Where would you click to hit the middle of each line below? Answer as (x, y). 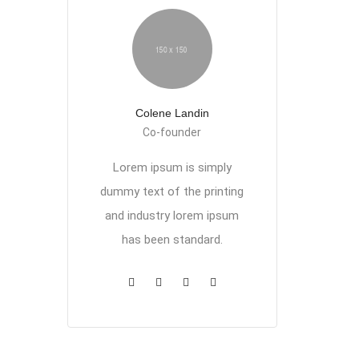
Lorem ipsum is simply (172, 167)
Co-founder (172, 132)
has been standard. (172, 240)
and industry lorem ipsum (172, 216)
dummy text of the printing (172, 192)
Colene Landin (172, 113)
